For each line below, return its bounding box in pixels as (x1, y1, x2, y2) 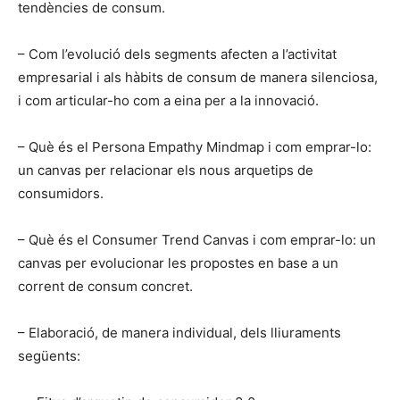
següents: (18, 347, 80, 365)
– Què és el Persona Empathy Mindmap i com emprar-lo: (18, 138, 371, 156)
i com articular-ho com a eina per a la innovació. (18, 92, 319, 110)
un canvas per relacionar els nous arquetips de (18, 162, 313, 179)
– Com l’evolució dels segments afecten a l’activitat (18, 46, 337, 63)
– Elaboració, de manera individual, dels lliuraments (18, 324, 341, 342)
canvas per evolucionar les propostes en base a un (18, 254, 338, 272)
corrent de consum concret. (18, 278, 193, 296)
